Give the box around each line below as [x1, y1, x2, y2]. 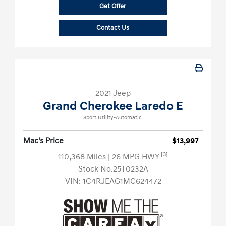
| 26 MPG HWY [108, 152, 161, 162]
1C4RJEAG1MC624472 [82, 176, 161, 187]
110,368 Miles [58, 152, 108, 162]
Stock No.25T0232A [78, 164, 148, 175]
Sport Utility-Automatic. [83, 114, 143, 122]
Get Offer [99, 2, 127, 11]
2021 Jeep [95, 88, 131, 99]
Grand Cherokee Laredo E [43, 99, 183, 115]
